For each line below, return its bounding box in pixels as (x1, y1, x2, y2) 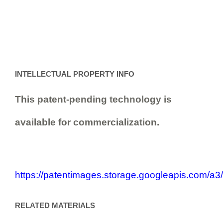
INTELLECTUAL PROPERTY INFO (15, 70, 134, 78)
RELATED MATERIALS (15, 201, 95, 210)
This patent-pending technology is (15, 94, 172, 105)
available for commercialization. (15, 116, 159, 127)
